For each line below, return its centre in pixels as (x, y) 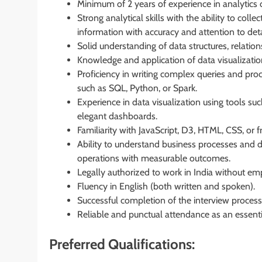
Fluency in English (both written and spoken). (166, 186)
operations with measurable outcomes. (154, 158)
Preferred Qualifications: (122, 244)
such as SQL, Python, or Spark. (137, 88)
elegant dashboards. (117, 116)
